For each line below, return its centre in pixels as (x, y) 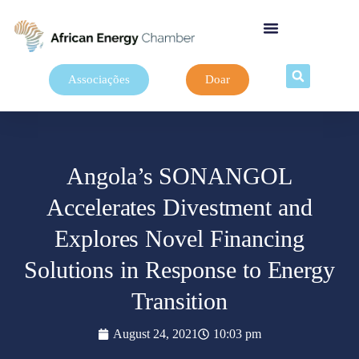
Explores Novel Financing (179, 238)
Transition (179, 301)
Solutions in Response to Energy (179, 269)
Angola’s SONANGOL (179, 175)
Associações (99, 79)
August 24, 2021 (155, 333)
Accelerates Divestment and (179, 207)
